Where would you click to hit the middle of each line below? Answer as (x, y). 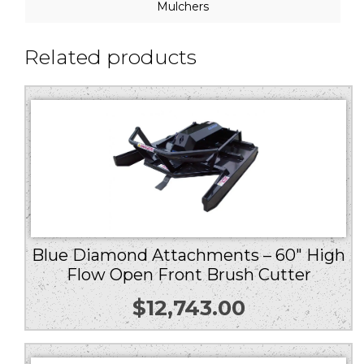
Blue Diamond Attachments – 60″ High (188, 255)
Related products (110, 57)
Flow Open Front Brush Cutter (188, 275)
